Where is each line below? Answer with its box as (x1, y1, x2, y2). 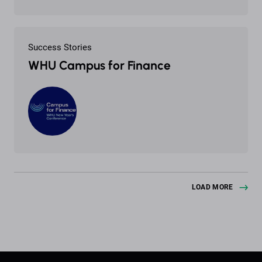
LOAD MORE (191, 182, 233, 191)
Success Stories (28, 42, 92, 53)
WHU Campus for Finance (28, 58, 171, 73)
